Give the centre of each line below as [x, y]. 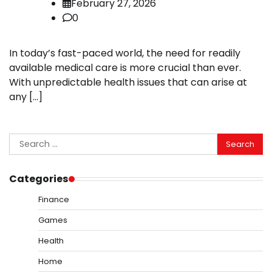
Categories [39, 179]
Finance [54, 200]
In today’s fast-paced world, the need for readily [125, 53]
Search [25, 140]
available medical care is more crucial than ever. [125, 68]
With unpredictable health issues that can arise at [128, 83]
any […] [26, 97]
